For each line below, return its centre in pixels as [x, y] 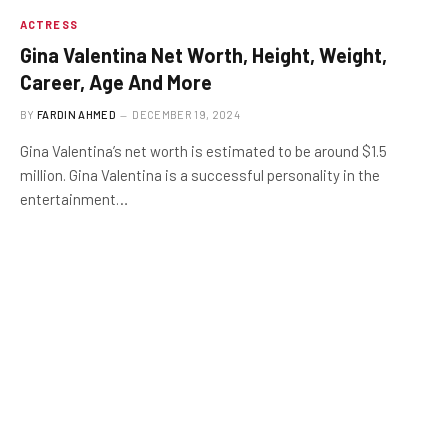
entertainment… [74, 199]
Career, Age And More [116, 82]
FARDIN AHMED [76, 114]
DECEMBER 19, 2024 [186, 114]
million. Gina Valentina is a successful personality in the [200, 175]
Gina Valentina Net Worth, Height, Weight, [203, 55]
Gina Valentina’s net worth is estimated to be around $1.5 [203, 151]
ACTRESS [49, 24]
